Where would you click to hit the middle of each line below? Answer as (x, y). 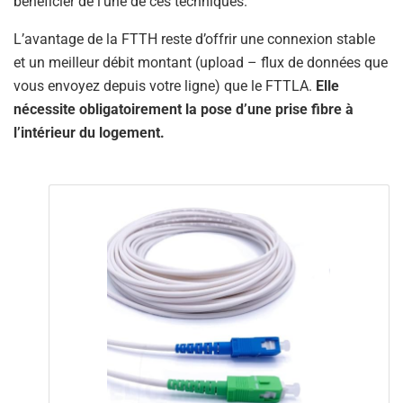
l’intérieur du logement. (89, 133)
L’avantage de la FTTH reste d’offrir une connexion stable (194, 40)
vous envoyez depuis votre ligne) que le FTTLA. (165, 86)
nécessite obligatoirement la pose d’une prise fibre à (184, 110)
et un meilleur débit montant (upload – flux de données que (201, 63)
